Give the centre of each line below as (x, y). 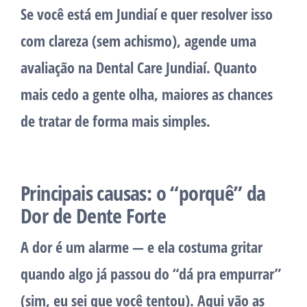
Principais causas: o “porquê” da (143, 193)
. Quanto (232, 67)
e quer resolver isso (215, 14)
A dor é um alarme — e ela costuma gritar (142, 247)
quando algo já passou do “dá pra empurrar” (151, 274)
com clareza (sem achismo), (102, 41)
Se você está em (69, 14)
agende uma (220, 41)
